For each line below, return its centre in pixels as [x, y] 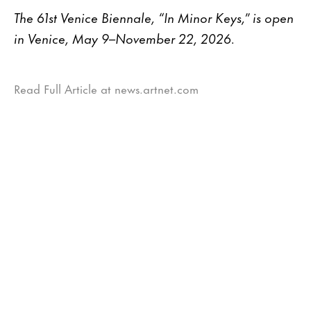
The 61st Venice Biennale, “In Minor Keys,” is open [154, 17]
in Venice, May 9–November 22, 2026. [124, 37]
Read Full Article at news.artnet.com [106, 88]
